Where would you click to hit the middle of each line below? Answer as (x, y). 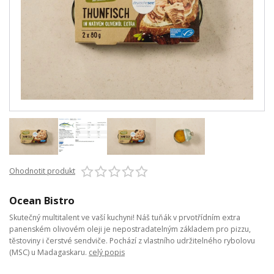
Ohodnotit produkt (42, 171)
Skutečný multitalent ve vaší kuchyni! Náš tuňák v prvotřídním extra (125, 218)
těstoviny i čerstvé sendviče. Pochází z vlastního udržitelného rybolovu (132, 241)
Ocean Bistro (42, 200)
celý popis (107, 253)
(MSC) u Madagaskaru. (49, 253)
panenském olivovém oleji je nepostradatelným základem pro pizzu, (130, 229)
